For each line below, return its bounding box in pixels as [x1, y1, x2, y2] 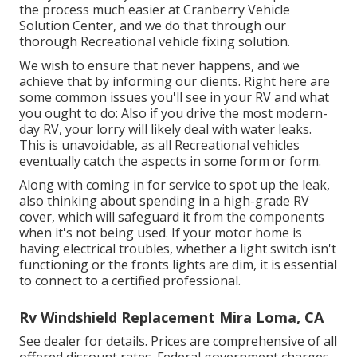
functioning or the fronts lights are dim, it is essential [19, 256, 337, 274]
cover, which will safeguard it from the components [19, 208, 324, 226]
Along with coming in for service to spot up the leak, [19, 176, 330, 194]
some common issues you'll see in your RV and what [19, 88, 329, 107]
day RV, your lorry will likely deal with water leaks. [19, 120, 312, 139]
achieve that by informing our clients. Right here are [19, 73, 330, 91]
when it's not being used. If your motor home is [19, 224, 302, 242]
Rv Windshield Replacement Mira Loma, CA [19, 308, 324, 328]
